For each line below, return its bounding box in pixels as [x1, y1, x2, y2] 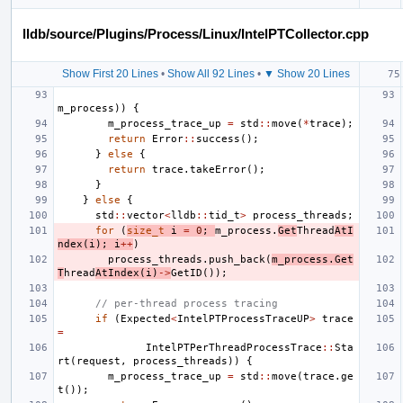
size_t [127, 224, 165, 237]
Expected [121, 312, 171, 325]
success [196, 132, 240, 145]
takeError [190, 163, 246, 175]
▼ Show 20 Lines [264, 67, 350, 80]
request [76, 354, 121, 367]
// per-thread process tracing [95, 297, 278, 309]
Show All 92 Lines [167, 67, 255, 80]
